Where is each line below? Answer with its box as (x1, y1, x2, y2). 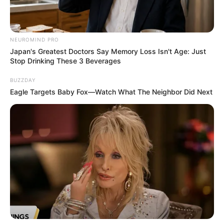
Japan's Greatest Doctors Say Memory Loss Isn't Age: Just (10, 47, 206, 56)
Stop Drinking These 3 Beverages (10, 56, 121, 65)
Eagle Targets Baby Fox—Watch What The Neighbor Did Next (10, 87, 212, 96)
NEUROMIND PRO (10, 36, 59, 43)
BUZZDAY (10, 77, 35, 83)
